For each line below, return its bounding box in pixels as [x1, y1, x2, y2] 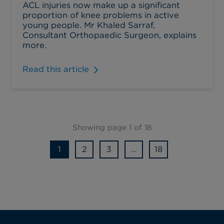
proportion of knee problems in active [22, 9, 179, 20]
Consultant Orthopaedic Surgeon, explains [22, 29, 196, 40]
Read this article [22, 64, 89, 74]
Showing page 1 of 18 [72, 123, 151, 132]
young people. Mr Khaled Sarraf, [22, 19, 155, 30]
